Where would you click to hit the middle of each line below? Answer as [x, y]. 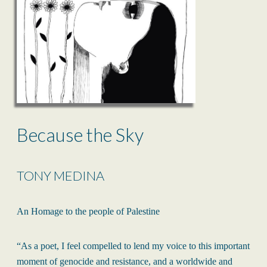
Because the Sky [80, 134]
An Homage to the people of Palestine [88, 211]
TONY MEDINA [60, 175]
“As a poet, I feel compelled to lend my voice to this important [133, 246]
